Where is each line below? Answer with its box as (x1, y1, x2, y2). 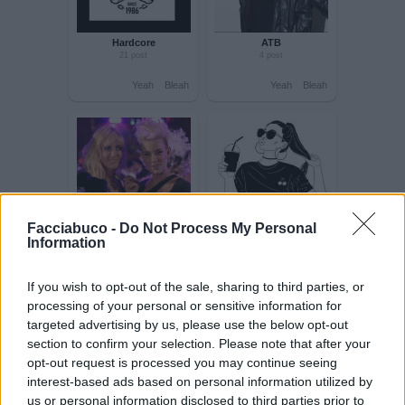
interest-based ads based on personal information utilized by (27, 373, 372, 389)
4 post (309, 213, 338, 226)
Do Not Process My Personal (119, 220, 316, 236)
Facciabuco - (27, 220, 119, 236)
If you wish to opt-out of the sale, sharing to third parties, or (27, 278, 364, 294)
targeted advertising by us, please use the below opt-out (27, 316, 348, 332)
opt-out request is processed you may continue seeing (27, 354, 337, 370)
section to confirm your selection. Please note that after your (27, 335, 371, 351)
